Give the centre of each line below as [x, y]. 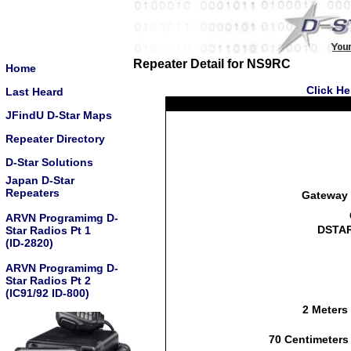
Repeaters [33, 193]
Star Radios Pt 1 [48, 230]
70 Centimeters [308, 340]
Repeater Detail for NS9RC [212, 63]
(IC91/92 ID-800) [47, 293]
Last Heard [34, 92]
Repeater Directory [55, 139]
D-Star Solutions [49, 162]
